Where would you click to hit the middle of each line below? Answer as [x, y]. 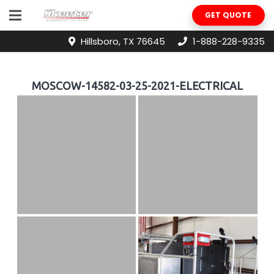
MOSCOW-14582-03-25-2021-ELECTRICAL [137, 85]
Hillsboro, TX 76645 [123, 41]
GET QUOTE [228, 15]
